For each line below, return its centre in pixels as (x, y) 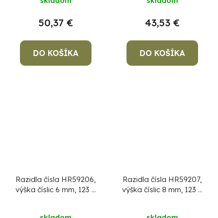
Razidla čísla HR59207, (162, 180)
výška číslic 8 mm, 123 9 (162, 190)
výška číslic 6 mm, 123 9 (56, 190)
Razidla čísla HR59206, (56, 180)
